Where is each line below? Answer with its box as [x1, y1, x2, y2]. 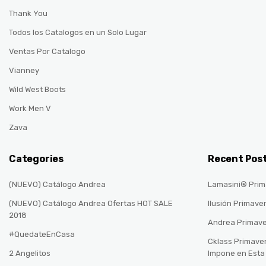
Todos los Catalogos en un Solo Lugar [9, 28, 147, 37]
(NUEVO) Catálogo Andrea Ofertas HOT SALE [9, 199, 173, 208]
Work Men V [9, 104, 51, 113]
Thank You [9, 9, 47, 18]
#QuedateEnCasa [9, 230, 75, 239]
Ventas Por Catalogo [9, 47, 85, 56]
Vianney [9, 66, 39, 75]
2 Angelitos [9, 249, 50, 258]
